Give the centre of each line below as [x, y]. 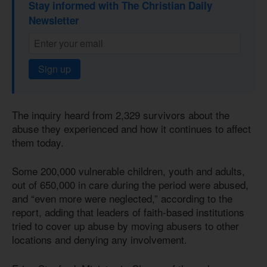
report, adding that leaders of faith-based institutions [128, 212]
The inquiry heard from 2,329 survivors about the [121, 114]
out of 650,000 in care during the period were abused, [130, 185]
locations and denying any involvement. [101, 240]
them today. [38, 142]
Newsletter [54, 20]
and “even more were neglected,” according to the [122, 198]
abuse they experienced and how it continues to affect [131, 128]
